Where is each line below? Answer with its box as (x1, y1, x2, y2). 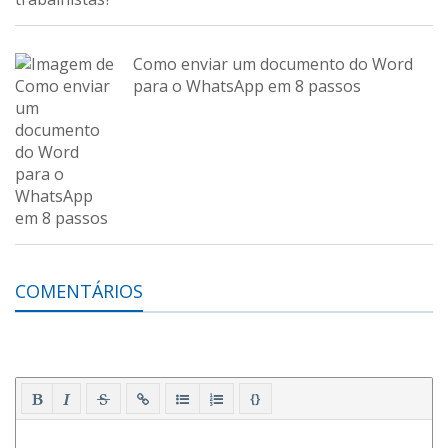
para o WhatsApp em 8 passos (133, 75, 361, 97)
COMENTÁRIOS (15, 279, 143, 303)
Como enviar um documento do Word (133, 53, 413, 75)
